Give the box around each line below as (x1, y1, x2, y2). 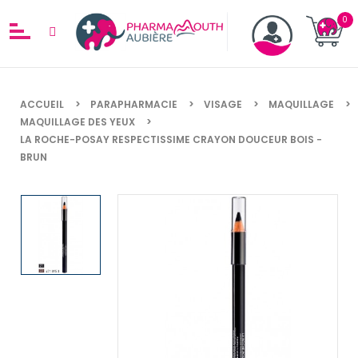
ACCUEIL (20, 97, 64, 111)
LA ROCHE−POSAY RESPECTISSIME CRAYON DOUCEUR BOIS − (20, 132, 322, 146)
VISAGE (204, 97, 242, 111)
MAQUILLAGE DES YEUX (20, 114, 135, 129)
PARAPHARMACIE (90, 97, 177, 111)
